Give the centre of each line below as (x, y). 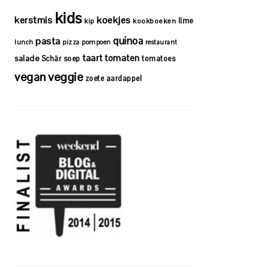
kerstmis (33, 20)
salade (27, 58)
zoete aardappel (113, 78)
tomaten (122, 58)
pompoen (96, 42)
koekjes (114, 20)
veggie (65, 77)
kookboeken (154, 20)
